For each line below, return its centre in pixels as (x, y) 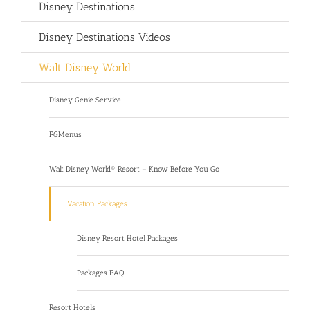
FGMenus (65, 135)
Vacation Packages (97, 204)
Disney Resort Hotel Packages (127, 239)
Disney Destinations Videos (104, 37)
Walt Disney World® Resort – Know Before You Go (134, 170)
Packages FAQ (100, 273)
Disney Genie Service (85, 100)
